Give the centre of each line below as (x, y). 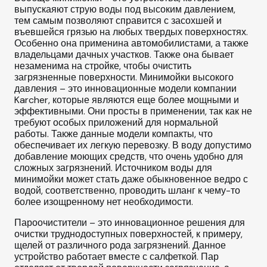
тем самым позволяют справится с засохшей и (118, 21)
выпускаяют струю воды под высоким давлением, (125, 10)
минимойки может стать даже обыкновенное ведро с (131, 179)
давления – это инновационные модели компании (125, 89)
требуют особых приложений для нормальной (116, 123)
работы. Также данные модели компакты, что (114, 134)
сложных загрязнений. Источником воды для (113, 168)
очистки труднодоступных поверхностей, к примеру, (128, 234)
